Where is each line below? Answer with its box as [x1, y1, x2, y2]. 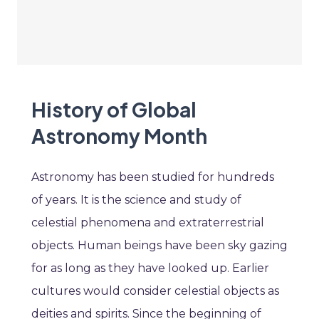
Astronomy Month [31, 123, 207, 149]
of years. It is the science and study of [31, 193, 241, 207]
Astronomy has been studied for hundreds [31, 170, 274, 184]
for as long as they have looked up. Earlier [31, 261, 269, 276]
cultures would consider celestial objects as [31, 284, 279, 298]
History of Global [31, 97, 197, 122]
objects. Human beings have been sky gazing [31, 239, 288, 253]
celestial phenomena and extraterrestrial [31, 216, 264, 230]
